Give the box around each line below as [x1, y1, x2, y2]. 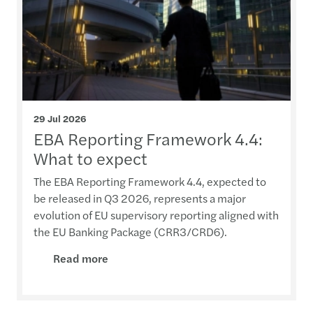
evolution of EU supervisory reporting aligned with [34, 207, 279, 224]
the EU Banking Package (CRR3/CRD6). [34, 224, 227, 240]
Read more [53, 250, 108, 267]
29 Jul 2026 [34, 112, 86, 126]
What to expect [34, 146, 147, 170]
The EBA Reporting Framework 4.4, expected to [34, 173, 266, 190]
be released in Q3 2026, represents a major [34, 190, 246, 207]
